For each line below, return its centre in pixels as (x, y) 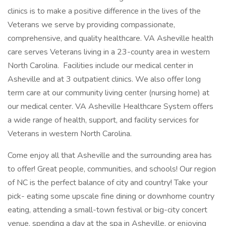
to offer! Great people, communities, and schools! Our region (112, 169)
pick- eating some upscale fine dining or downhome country (111, 196)
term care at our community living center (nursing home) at (108, 93)
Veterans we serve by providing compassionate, (91, 25)
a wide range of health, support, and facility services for (103, 120)
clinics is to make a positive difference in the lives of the (104, 11)
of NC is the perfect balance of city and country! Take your (108, 183)
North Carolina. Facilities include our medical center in (100, 66)
